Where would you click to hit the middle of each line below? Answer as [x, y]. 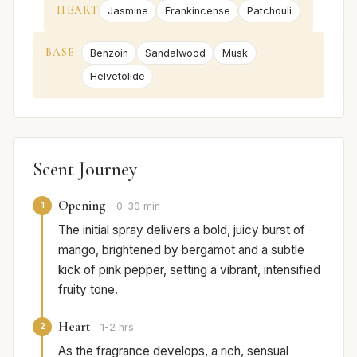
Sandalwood [175, 53]
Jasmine [127, 10]
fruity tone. [88, 289]
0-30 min [138, 206]
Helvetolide [117, 76]
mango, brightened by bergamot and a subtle [181, 249]
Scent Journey [85, 169]
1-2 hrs [117, 327]
